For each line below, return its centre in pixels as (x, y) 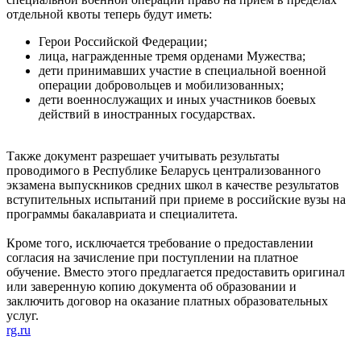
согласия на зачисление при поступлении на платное (152, 257)
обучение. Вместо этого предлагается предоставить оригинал (176, 272)
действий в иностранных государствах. (147, 114)
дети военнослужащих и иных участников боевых (177, 99)
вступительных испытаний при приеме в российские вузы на (176, 199)
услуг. (23, 315)
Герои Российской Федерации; (123, 41)
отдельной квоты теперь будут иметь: (109, 14)
